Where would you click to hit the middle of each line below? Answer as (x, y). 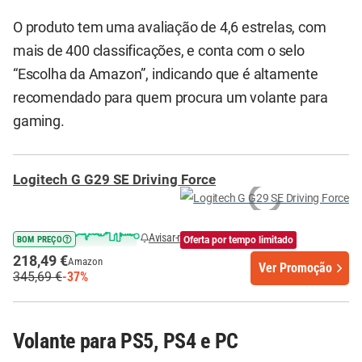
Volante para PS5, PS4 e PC (126, 341)
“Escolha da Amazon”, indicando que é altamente (166, 74)
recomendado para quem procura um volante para (170, 98)
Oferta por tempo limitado (239, 240)
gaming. (39, 121)
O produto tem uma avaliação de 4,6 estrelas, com (170, 27)
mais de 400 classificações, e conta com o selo (159, 51)
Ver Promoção (295, 268)
